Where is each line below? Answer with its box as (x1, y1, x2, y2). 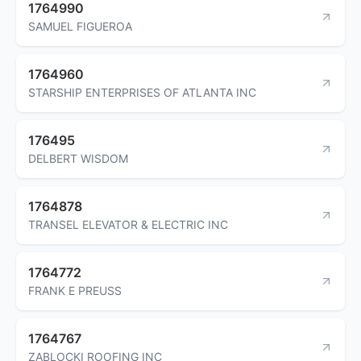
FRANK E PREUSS (28, 283, 122, 297)
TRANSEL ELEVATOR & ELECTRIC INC (28, 217, 228, 231)
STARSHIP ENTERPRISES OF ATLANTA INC (28, 85, 256, 99)
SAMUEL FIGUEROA (28, 19, 132, 33)
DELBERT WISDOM (28, 151, 128, 165)
